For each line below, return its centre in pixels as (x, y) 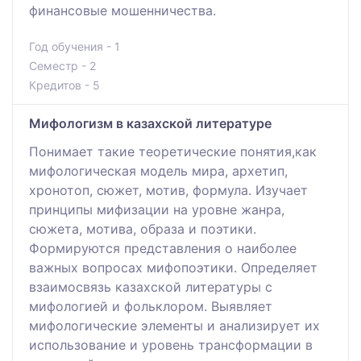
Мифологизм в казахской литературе (150, 123)
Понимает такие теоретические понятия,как (173, 151)
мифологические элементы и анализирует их (174, 325)
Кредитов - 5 (64, 85)
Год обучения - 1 (75, 46)
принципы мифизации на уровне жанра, (157, 209)
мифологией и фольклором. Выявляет (151, 306)
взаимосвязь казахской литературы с (151, 286)
